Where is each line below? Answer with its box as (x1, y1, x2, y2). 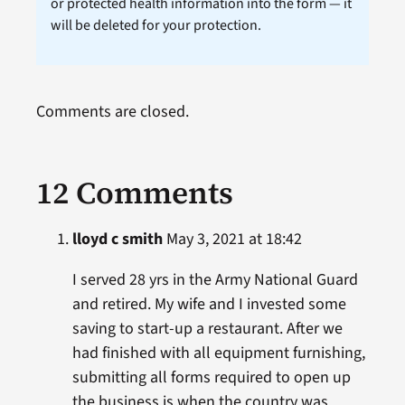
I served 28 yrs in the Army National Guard (71, 268, 358, 292)
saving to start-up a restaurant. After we (71, 317, 343, 341)
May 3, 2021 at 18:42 (162, 228, 302, 251)
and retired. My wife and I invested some (71, 293, 346, 316)
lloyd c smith (71, 228, 163, 251)
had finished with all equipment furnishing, (71, 342, 365, 365)
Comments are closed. (35, 100, 189, 124)
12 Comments (35, 172, 233, 214)
